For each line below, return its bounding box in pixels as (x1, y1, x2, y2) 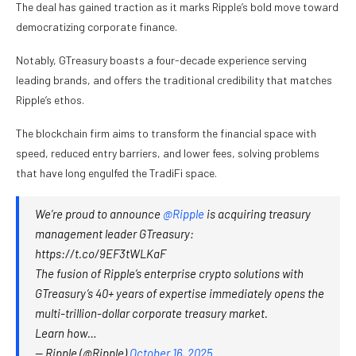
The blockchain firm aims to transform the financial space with (16, 126, 316, 141)
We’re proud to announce (35, 207, 163, 222)
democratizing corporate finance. (16, 20, 177, 34)
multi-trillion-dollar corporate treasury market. (35, 306, 268, 321)
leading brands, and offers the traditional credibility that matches (16, 73, 332, 87)
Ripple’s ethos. (16, 93, 84, 107)
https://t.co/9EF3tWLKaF (35, 246, 166, 261)
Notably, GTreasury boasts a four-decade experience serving (16, 53, 307, 68)
